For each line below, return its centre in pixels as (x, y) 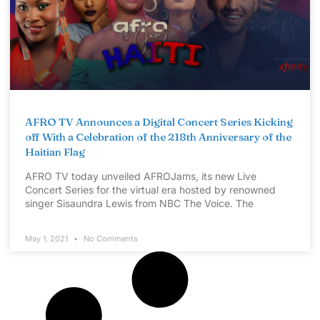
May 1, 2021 (47, 239)
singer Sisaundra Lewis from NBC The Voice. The (139, 204)
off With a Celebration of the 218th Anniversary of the (158, 137)
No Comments (110, 239)
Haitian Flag (55, 152)
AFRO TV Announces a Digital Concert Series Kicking (159, 122)
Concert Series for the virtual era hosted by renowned (150, 190)
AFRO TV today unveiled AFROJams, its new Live (141, 176)
